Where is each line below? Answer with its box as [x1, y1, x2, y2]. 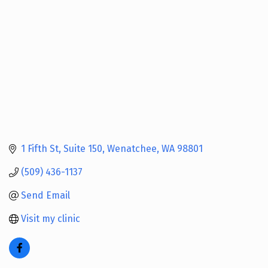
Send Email [21, 190, 70, 202]
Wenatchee [107, 143, 157, 155]
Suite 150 [63, 143, 102, 155]
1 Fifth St [21, 143, 59, 155]
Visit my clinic [21, 213, 80, 225]
